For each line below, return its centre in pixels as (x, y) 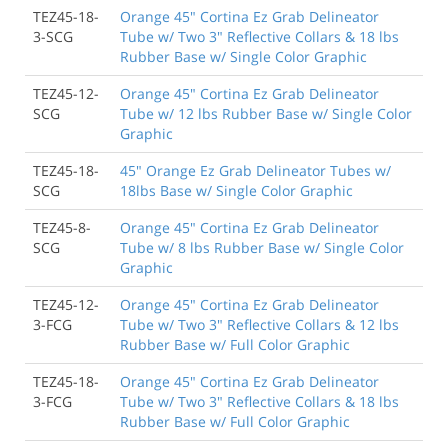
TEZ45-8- (62, 227)
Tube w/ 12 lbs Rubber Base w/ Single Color (266, 113)
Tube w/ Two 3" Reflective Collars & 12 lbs (259, 324)
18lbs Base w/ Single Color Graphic (236, 190)
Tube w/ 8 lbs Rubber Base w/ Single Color (262, 247)
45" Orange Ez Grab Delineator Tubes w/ (255, 170)
